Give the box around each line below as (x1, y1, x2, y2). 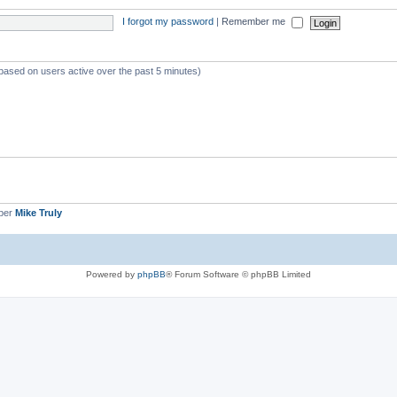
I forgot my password (121, 16, 214, 27)
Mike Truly (15, 207, 62, 218)
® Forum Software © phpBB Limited (166, 269, 311, 279)
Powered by (86, 269, 137, 279)
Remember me (221, 16, 288, 27)
